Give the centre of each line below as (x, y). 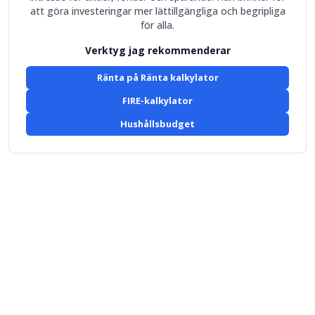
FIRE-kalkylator (157, 101)
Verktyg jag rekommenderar (157, 50)
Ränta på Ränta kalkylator (157, 77)
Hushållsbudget (157, 124)
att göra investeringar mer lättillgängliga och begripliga (157, 11)
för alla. (157, 25)
